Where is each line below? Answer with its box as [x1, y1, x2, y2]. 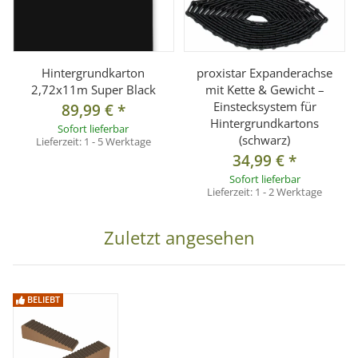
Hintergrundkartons [210, 115, 320, 132]
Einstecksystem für [213, 98, 316, 115]
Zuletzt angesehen [103, 225, 255, 250]
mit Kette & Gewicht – [205, 82, 324, 98]
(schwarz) [239, 132, 291, 149]
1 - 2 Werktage [255, 185, 323, 200]
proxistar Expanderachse [197, 65, 333, 82]
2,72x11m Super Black [30, 82, 156, 98]
